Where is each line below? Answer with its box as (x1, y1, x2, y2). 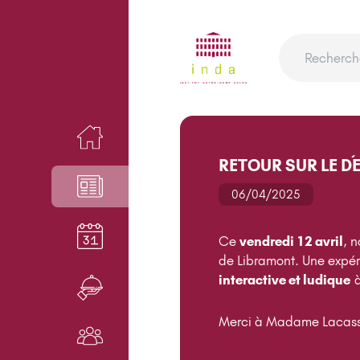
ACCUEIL (5, 129, 58, 146)
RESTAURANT (5, 280, 80, 297)
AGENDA (5, 228, 56, 245)
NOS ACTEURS (5, 328, 92, 345)
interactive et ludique (219, 271, 350, 288)
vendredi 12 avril (239, 232, 343, 249)
